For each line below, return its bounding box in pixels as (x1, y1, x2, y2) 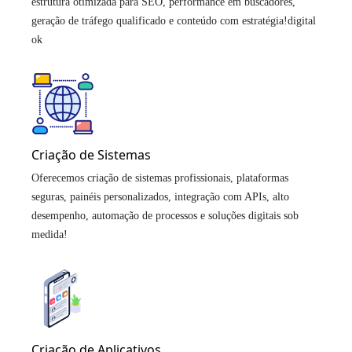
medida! (31, 228, 68, 240)
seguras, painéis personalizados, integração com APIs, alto (31, 190, 289, 203)
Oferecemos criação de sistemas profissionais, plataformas (31, 171, 288, 184)
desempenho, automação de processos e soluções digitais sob (31, 209, 299, 222)
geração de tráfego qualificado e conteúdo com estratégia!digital (31, 14, 316, 27)
